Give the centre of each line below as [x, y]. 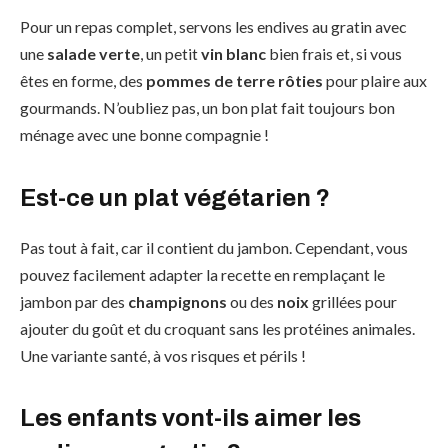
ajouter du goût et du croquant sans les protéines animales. [217, 328]
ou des [252, 301]
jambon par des [74, 301]
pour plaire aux [375, 81]
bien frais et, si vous [334, 54]
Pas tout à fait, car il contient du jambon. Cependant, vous [214, 247]
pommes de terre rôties [234, 81]
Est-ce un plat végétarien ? [175, 197]
